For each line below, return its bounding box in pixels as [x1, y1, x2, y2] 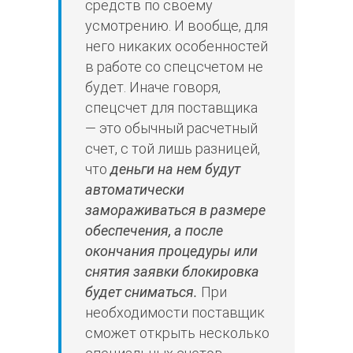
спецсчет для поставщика [85, 99, 258, 117]
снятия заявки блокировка [85, 263, 259, 281]
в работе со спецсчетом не [85, 58, 263, 76]
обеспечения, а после [85, 222, 223, 240]
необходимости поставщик [85, 304, 265, 321]
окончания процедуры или [85, 243, 258, 260]
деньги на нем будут [110, 161, 240, 178]
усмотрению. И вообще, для [85, 17, 268, 35]
